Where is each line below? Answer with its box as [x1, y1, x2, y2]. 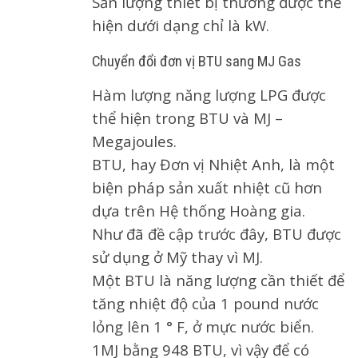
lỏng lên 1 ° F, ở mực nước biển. [92, 316, 314, 336]
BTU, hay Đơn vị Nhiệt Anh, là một [92, 153, 335, 174]
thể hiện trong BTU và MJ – [92, 107, 283, 128]
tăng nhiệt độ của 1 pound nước [92, 292, 319, 313]
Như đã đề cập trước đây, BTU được [92, 223, 341, 244]
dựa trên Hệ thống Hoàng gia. [92, 200, 305, 221]
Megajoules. [92, 130, 177, 151]
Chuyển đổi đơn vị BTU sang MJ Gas [92, 52, 301, 70]
